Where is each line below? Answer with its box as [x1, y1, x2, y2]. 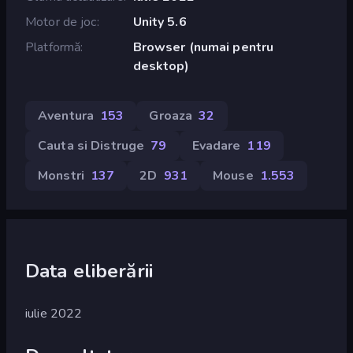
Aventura [38, 106, 95, 124]
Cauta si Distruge [38, 136, 145, 154]
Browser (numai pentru [132, 38, 274, 56]
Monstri [38, 166, 84, 184]
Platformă [25, 38, 81, 56]
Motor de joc [25, 13, 97, 31]
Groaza [149, 106, 193, 124]
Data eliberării [25, 258, 153, 284]
